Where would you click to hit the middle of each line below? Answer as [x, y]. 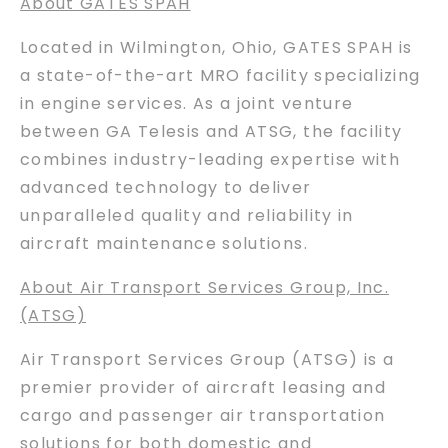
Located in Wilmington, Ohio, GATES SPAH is [216, 47]
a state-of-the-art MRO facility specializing [220, 75]
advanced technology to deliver [166, 187]
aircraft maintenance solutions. [164, 243]
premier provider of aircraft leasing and [203, 387]
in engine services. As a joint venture [187, 103]
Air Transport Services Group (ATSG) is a [207, 359]
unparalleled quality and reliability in [187, 215]
